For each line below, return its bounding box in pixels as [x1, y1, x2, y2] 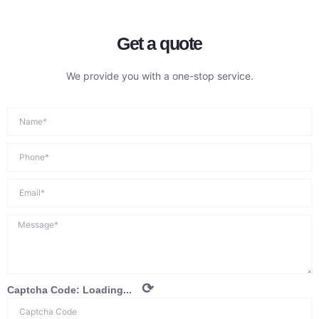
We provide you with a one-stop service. [66, 69, 253, 82]
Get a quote [117, 33, 202, 53]
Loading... [83, 284, 132, 296]
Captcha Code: [7, 284, 83, 296]
